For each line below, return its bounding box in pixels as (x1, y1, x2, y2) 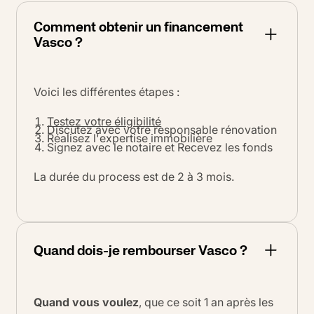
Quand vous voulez (34, 294, 139, 309)
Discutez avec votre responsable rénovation (47, 123, 278, 137)
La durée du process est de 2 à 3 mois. (34, 169, 237, 184)
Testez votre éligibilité (47, 114, 162, 128)
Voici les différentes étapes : (34, 84, 179, 99)
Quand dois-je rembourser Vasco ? (34, 239, 247, 261)
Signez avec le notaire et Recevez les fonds (47, 139, 273, 154)
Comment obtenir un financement (34, 15, 243, 37)
